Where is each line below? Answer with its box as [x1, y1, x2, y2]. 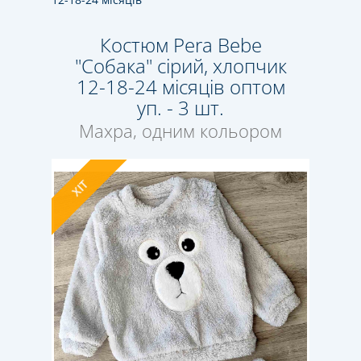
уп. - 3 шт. [137, 94, 224, 121]
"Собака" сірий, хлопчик [74, 52, 287, 79]
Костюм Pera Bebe [99, 31, 262, 58]
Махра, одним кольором [79, 118, 282, 143]
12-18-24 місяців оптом [76, 73, 285, 100]
